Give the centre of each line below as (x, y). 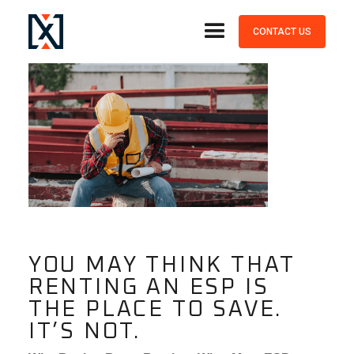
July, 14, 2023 (66, 31)
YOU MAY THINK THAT (162, 265)
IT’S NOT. (85, 332)
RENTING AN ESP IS (149, 288)
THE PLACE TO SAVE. (156, 310)
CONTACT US (282, 32)
